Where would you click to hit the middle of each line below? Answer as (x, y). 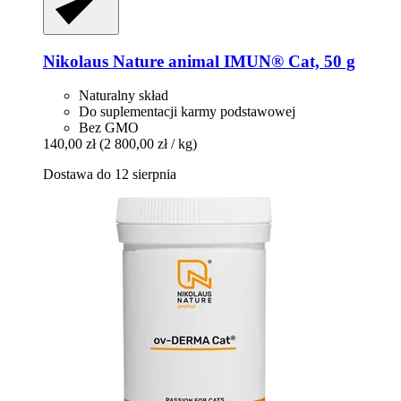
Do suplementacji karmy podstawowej (187, 112)
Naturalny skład (124, 96)
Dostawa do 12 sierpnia (110, 175)
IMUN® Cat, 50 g (287, 61)
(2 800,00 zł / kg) (148, 144)
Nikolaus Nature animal (131, 61)
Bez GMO (109, 128)
